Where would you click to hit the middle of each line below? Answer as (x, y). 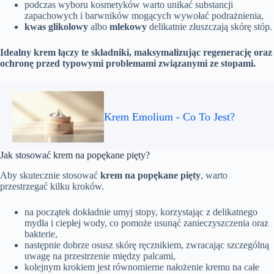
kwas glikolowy (56, 27)
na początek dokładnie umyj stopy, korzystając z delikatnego (141, 212)
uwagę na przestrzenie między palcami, (100, 256)
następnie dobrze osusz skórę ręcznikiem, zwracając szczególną (147, 245)
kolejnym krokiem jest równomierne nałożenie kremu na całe (142, 267)
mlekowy (128, 27)
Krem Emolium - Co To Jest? (169, 117)
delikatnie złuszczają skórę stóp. (209, 27)
